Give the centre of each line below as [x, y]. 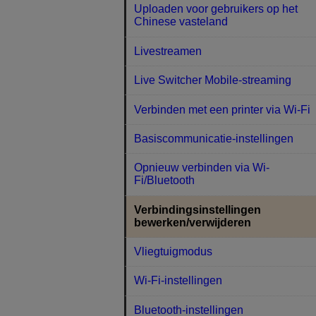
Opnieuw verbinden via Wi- [202, 168]
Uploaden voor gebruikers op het [216, 9]
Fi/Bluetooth [165, 181]
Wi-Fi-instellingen [178, 281]
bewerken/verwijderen [193, 222]
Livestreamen [168, 51]
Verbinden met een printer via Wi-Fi [223, 109]
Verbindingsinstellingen [198, 209]
